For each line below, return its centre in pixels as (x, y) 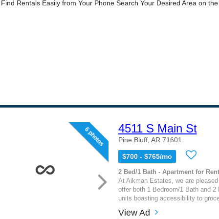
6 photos (94, 137)
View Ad (134, 212)
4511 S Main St (157, 128)
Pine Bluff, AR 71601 (150, 140)
